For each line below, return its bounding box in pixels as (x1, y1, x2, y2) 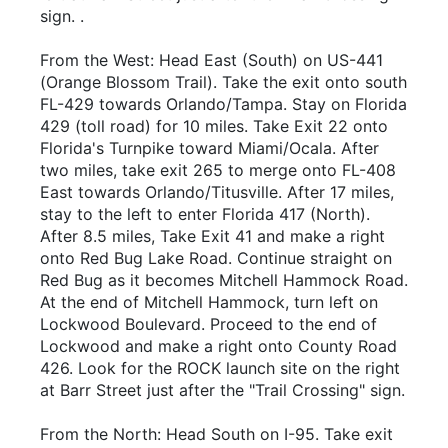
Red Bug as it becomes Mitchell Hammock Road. (40, 270, 408, 290)
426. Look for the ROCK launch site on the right (40, 358, 400, 378)
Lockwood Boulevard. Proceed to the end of (40, 314, 377, 334)
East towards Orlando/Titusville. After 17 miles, (40, 182, 394, 202)
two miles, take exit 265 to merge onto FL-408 (40, 160, 396, 180)
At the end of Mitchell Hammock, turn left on (40, 292, 378, 312)
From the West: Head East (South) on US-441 (40, 50, 383, 70)
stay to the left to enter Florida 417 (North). (40, 204, 370, 224)
